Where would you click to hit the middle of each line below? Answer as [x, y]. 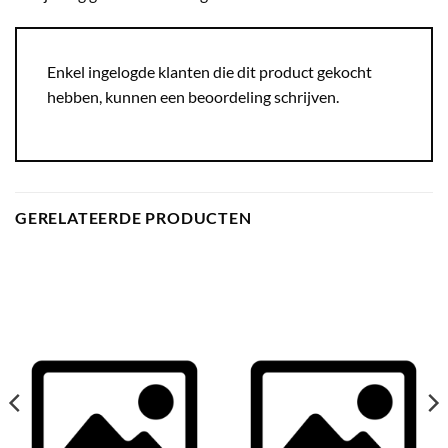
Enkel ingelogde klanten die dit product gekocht [209, 71]
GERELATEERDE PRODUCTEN [133, 217]
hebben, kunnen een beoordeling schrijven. [193, 96]
